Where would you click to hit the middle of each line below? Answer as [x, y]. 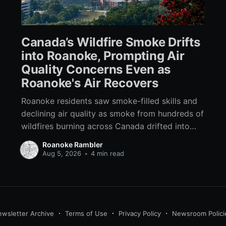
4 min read [106, 154]
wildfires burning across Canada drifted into [105, 126]
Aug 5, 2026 [62, 154]
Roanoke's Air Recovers [90, 83]
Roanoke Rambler [72, 145]
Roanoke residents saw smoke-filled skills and [109, 101]
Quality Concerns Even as [96, 70]
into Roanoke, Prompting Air [103, 56]
